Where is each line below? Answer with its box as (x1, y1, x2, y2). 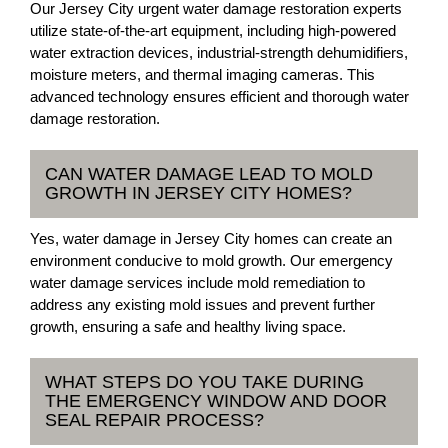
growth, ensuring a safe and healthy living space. (30, 318, 346, 335)
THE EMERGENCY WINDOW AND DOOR (45, 391, 387, 411)
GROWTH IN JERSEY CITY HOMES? (45, 183, 352, 203)
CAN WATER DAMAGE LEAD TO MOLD (45, 164, 373, 184)
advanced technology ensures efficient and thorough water (30, 88, 409, 105)
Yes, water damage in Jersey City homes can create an (30, 230, 392, 247)
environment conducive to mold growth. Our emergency (30, 252, 393, 269)
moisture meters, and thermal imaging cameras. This (30, 66, 375, 83)
